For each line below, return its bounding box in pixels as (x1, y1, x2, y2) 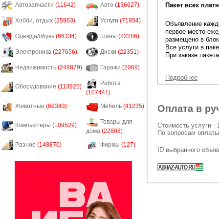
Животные (15, 103, 46, 110)
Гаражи (100, 64, 122, 71)
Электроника (15, 48, 53, 56)
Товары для (100, 118, 132, 126)
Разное (15, 141, 37, 149)
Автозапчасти (15, 1, 55, 9)
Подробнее (165, 74, 197, 81)
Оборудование (15, 83, 58, 90)
